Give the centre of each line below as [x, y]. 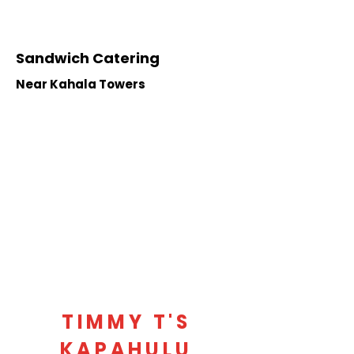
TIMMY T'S [126, 322]
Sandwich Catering [88, 58]
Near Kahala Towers [81, 84]
